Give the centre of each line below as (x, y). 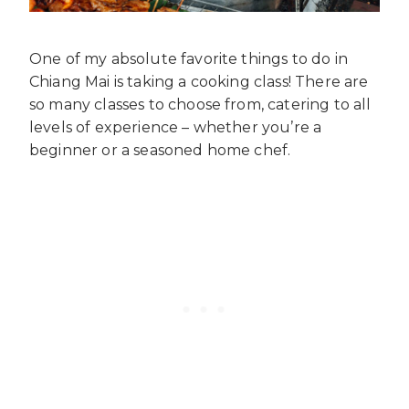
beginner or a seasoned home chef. (160, 151)
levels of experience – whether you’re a (176, 128)
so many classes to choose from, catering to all (200, 105)
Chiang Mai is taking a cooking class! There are (199, 82)
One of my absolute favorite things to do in (189, 59)
